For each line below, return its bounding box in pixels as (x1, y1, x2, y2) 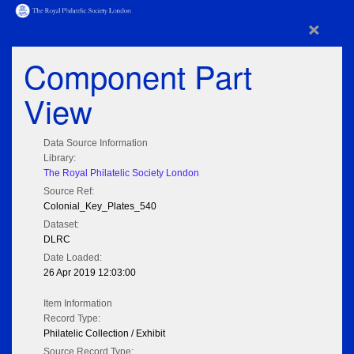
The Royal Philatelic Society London (43, 168, 199, 179)
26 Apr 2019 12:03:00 (43, 267, 136, 279)
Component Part (24, 53, 252, 99)
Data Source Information (43, 137, 148, 149)
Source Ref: (43, 186, 94, 198)
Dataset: (43, 219, 79, 231)
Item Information (43, 298, 112, 310)
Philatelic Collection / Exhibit (43, 328, 165, 340)
